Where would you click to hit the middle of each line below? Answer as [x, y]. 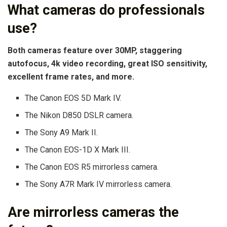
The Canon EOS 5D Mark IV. [73, 98]
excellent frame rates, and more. [71, 77]
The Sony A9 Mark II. [62, 133]
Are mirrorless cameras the [93, 213]
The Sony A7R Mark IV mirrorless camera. [99, 184]
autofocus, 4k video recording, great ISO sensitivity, [107, 64]
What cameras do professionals [106, 10]
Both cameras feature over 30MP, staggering [95, 51]
